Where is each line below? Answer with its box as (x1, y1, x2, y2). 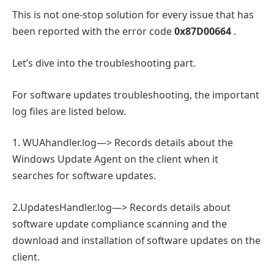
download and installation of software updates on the (12, 233, 261, 247)
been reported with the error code (12, 24, 174, 39)
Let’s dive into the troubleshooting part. (12, 56, 196, 70)
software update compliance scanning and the (12, 217, 227, 231)
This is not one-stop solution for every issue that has (12, 8, 254, 22)
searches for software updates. (12, 169, 156, 183)
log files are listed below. (12, 104, 126, 118)
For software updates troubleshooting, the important (12, 87, 259, 102)
